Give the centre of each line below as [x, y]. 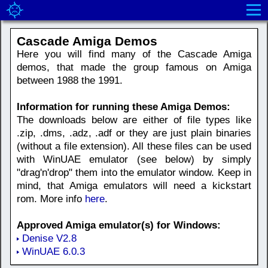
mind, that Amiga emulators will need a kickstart [134, 186]
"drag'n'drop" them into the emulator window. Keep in [134, 173]
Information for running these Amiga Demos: [124, 107]
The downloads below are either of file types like [134, 120]
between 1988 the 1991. [70, 80]
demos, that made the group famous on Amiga [134, 67]
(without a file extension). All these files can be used [134, 146]
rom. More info [51, 199]
